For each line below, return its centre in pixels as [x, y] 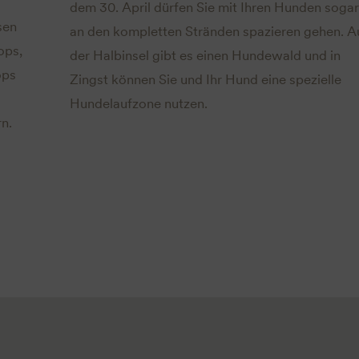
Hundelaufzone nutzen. [138, 103]
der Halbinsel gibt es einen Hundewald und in [205, 55]
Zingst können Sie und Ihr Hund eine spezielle [205, 79]
